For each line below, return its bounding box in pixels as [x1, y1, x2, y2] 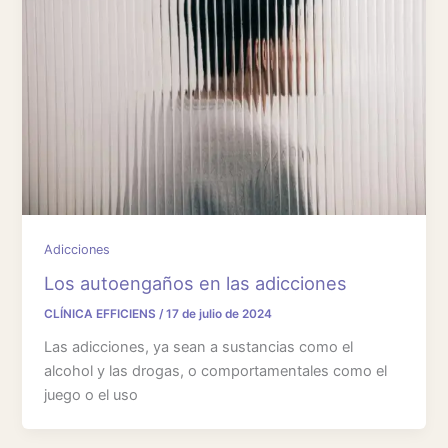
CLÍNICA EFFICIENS [44, 307, 160, 322]
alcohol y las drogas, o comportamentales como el [44, 361, 388, 380]
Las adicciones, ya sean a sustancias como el [44, 337, 354, 356]
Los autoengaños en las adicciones [44, 272, 348, 295]
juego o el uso [44, 385, 139, 404]
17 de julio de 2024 [166, 307, 273, 322]
